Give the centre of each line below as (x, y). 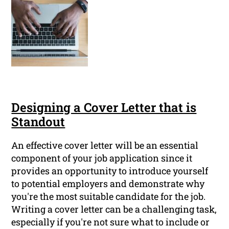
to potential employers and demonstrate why (108, 184)
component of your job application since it (102, 158)
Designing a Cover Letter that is (104, 108)
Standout (38, 122)
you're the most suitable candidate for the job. (109, 197)
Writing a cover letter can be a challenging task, (114, 209)
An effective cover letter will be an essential (105, 145)
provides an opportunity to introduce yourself (110, 171)
